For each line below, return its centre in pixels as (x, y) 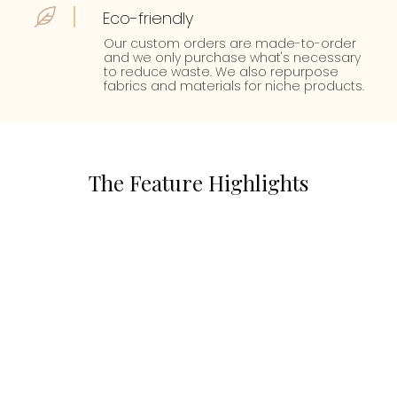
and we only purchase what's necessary (232, 57)
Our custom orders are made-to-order (230, 43)
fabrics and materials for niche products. (234, 86)
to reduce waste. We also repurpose (221, 71)
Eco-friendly (148, 18)
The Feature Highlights (198, 182)
